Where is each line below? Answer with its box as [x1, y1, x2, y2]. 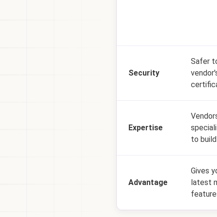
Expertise [128, 123, 163, 132]
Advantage [128, 178, 168, 187]
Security [128, 68, 159, 77]
